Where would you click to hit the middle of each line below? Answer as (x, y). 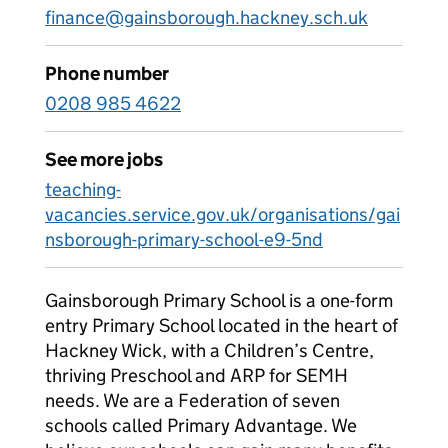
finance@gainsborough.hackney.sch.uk (206, 17)
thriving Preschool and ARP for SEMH (196, 375)
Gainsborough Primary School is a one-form (219, 300)
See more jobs (104, 159)
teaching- (83, 189)
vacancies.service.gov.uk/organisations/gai (222, 214)
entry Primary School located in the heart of (221, 325)
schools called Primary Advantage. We (201, 425)
